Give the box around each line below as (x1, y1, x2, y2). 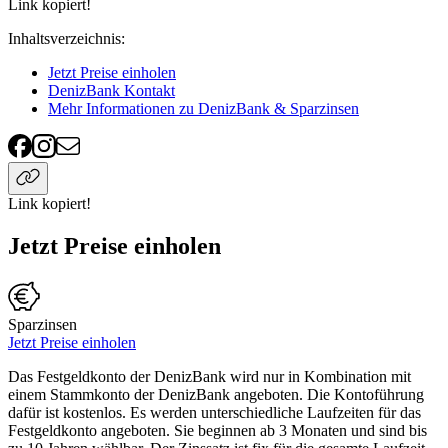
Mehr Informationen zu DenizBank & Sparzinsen (48, 100, 359, 118)
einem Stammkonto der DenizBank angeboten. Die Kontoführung (8, 386, 424, 404)
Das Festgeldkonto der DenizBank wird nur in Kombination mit (8, 368, 411, 386)
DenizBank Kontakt (48, 82, 175, 100)
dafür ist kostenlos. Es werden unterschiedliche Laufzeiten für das (8, 404, 421, 422)
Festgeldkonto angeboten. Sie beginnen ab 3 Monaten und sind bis (8, 422, 427, 440)
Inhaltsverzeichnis (8, 30, 121, 48)
